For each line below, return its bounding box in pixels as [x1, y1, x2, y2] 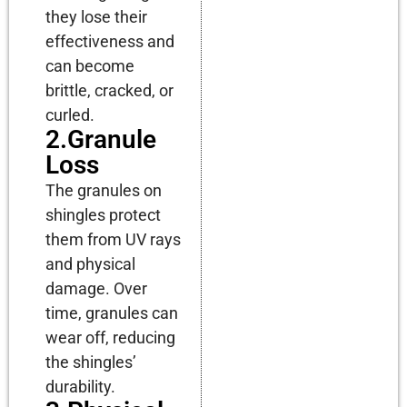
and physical [45, 253, 135, 273]
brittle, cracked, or [45, 80, 174, 100]
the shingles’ [45, 352, 136, 372]
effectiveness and [45, 31, 174, 51]
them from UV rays [45, 229, 181, 249]
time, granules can [45, 303, 178, 323]
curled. [45, 104, 94, 124]
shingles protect [45, 204, 161, 224]
